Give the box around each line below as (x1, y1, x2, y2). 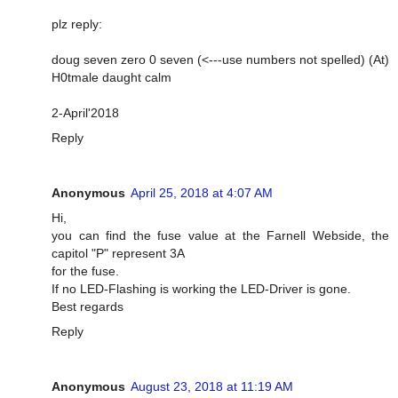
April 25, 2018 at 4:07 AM (131, 186, 273, 201)
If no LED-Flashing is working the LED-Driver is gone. (52, 282, 351, 297)
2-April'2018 (52, 106, 119, 121)
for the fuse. (52, 264, 119, 279)
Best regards (52, 299, 123, 314)
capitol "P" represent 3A (52, 246, 185, 261)
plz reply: (52, 17, 102, 32)
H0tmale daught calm (52, 70, 171, 85)
